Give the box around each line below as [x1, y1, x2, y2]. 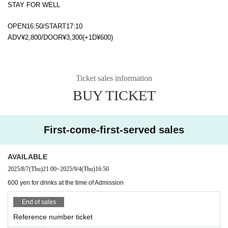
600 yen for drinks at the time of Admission [8, 179, 124, 186]
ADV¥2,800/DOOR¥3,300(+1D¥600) [8, 33, 113, 41]
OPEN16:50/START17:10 [8, 22, 82, 30]
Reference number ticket [13, 212, 93, 221]
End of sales [21, 198, 56, 206]
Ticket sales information [76, 73, 152, 82]
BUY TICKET [72, 87, 156, 103]
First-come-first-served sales [44, 124, 184, 135]
